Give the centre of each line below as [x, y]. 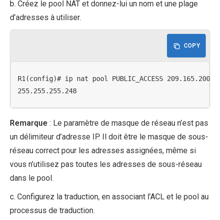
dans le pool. [32, 178]
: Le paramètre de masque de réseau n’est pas [128, 123]
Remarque [29, 123]
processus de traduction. [52, 211]
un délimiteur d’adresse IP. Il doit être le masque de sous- [109, 137]
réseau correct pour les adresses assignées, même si [103, 151]
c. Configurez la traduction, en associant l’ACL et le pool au [109, 197]
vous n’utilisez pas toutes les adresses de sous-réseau [106, 165]
